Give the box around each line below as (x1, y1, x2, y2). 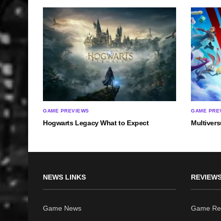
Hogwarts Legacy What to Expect (43, 118, 149, 127)
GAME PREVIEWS (43, 108, 89, 113)
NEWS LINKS (43, 173, 86, 181)
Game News (43, 204, 81, 212)
